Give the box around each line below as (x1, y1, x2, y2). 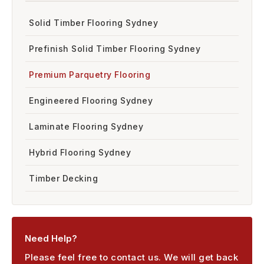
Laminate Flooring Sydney (29, 121, 143, 131)
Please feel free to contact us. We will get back (25, 251, 238, 263)
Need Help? (25, 232, 77, 244)
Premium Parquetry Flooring (29, 69, 150, 80)
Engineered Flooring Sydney (29, 95, 153, 105)
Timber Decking (29, 173, 98, 183)
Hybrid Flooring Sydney (29, 147, 131, 157)
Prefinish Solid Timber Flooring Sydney (29, 43, 200, 54)
